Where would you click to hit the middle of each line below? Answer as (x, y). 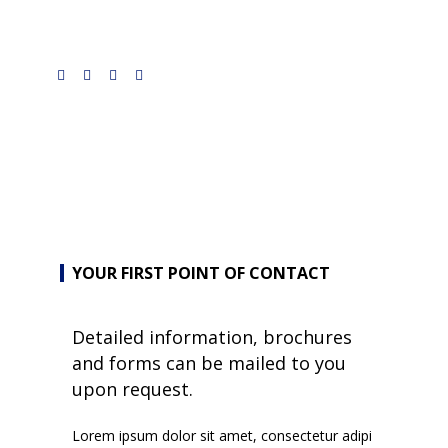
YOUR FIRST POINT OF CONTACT (201, 273)
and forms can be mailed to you (209, 363)
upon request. (132, 389)
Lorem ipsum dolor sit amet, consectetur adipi (222, 435)
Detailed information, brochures (212, 337)
